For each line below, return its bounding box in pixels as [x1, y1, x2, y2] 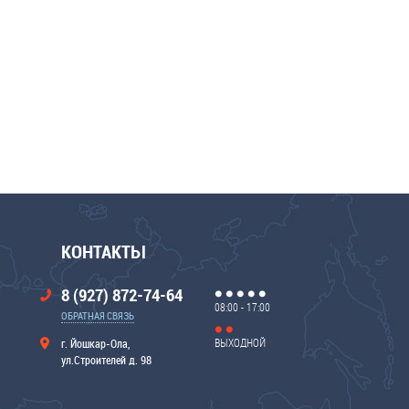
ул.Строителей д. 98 [61, 352, 152, 367]
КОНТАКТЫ [61, 239, 145, 264]
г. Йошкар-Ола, [61, 336, 131, 351]
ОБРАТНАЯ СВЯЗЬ [61, 309, 135, 322]
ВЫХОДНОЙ [215, 335, 267, 350]
